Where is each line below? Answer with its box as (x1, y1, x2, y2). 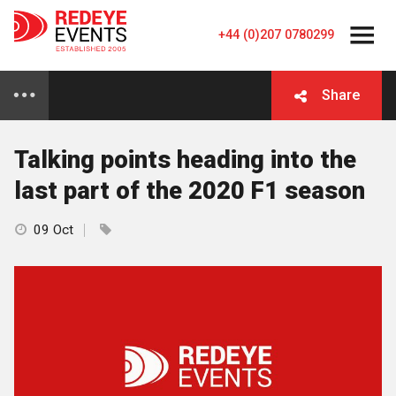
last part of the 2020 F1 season (14, 176, 365, 205)
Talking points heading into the (14, 145, 356, 174)
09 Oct (34, 221, 73, 238)
